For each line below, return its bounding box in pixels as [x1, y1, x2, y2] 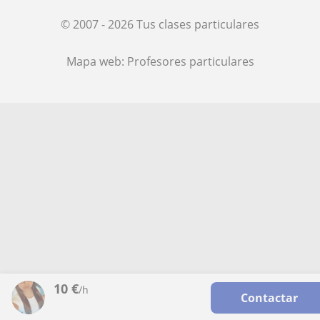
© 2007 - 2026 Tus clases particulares [61, 16, 259, 33]
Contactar [241, 289, 298, 306]
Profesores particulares [126, 54, 254, 70]
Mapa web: [66, 54, 127, 70]
